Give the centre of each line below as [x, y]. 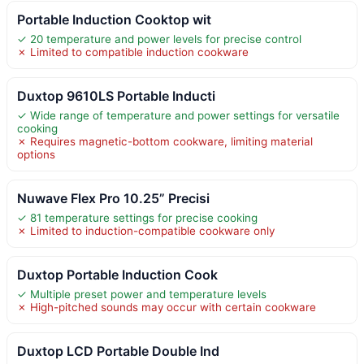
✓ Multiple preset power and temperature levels [142, 294]
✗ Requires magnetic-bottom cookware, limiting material [165, 141]
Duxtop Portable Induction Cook [117, 274]
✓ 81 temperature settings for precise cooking [137, 217]
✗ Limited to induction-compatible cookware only [146, 230]
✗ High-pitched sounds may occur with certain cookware [167, 307]
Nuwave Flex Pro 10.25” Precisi [113, 198]
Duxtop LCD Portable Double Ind [118, 351]
